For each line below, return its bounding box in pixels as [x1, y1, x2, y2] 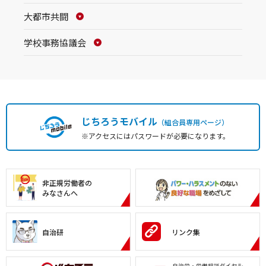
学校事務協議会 [24, 36, 86, 49]
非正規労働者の [42, 178, 92, 188]
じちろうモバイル [81, 113, 157, 128]
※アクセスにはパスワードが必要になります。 [81, 130, 230, 141]
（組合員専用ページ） [157, 116, 229, 127]
